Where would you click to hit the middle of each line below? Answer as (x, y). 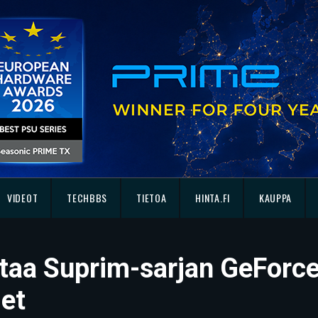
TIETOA (152, 198)
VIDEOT (23, 198)
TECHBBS (87, 198)
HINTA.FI (213, 198)
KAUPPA (275, 198)
